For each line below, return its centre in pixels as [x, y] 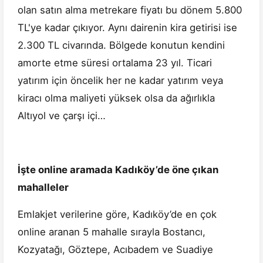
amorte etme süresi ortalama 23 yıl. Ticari [115, 63]
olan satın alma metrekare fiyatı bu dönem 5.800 [130, 10]
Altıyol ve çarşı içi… [62, 116]
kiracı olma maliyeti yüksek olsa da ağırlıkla [116, 98]
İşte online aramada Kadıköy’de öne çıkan [118, 170]
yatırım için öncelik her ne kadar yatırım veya [120, 81]
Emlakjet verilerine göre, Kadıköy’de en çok [117, 215]
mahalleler [43, 188]
